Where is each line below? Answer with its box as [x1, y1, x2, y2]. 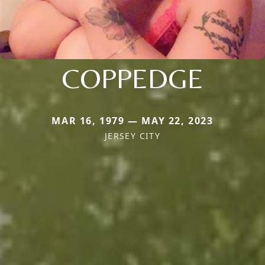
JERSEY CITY [104, 130, 161, 141]
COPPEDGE [62, 61, 203, 95]
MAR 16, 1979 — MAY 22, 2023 [51, 114, 214, 127]
